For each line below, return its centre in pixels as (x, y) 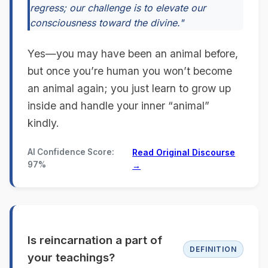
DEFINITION (213, 249)
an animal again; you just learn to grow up (129, 89)
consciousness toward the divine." (107, 23)
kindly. (43, 123)
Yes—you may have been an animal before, (133, 54)
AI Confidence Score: (71, 152)
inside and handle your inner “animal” (118, 106)
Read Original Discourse (184, 153)
